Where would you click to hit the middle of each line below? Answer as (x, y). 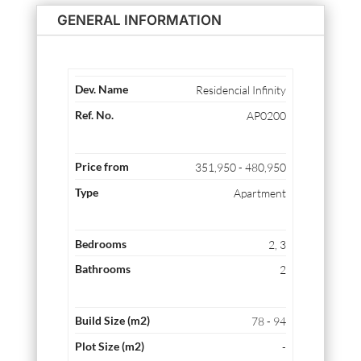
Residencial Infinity (241, 90)
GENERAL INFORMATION (139, 21)
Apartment (259, 193)
